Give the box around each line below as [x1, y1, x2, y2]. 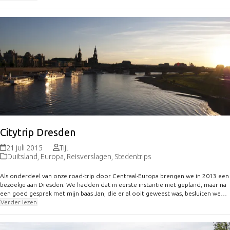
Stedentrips [114, 152, 151, 161]
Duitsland [7, 152, 37, 161]
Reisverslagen [67, 152, 111, 161]
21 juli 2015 [6, 143, 43, 152]
